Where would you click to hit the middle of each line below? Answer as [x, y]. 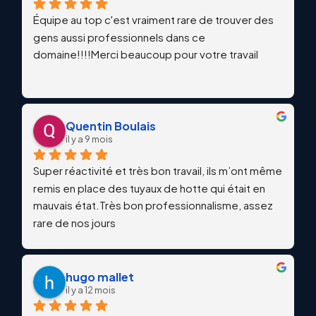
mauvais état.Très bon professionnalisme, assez [153, 205]
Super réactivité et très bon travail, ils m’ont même [158, 170]
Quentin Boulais [111, 126]
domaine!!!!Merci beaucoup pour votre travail [146, 54]
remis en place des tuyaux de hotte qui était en [149, 188]
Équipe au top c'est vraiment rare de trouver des [153, 19]
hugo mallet [100, 276]
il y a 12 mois [91, 290]
